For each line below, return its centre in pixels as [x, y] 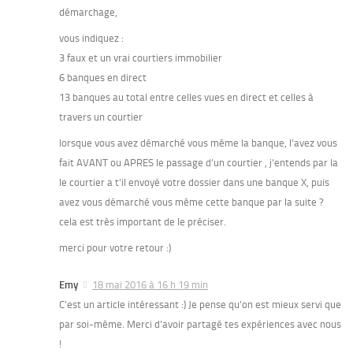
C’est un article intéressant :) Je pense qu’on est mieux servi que [200, 305]
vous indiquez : [91, 39]
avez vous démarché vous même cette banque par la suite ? [191, 203]
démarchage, [88, 13]
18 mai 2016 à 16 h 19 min [150, 285]
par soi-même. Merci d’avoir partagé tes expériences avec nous [200, 325]
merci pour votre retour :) [115, 248]
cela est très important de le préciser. [143, 222]
